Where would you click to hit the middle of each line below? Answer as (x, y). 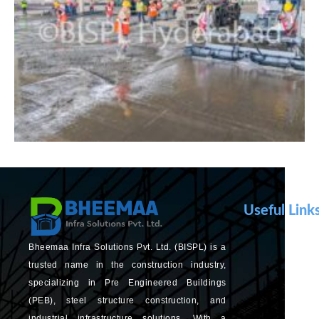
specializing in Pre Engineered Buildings (127, 283)
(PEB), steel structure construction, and (127, 301)
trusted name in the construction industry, (127, 265)
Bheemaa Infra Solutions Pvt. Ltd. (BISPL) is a (127, 247)
